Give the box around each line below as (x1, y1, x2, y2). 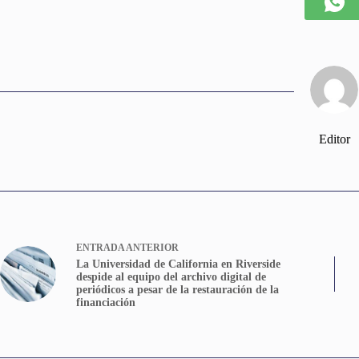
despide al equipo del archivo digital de (76, 270, 266, 283)
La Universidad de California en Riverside (76, 257, 280, 270)
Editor (318, 131, 350, 146)
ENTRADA (76, 241, 124, 253)
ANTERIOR (124, 241, 179, 253)
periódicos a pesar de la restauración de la (76, 283, 279, 296)
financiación (76, 296, 135, 309)
